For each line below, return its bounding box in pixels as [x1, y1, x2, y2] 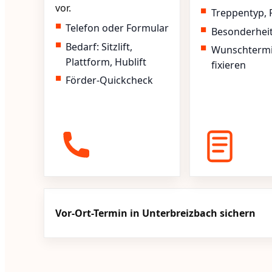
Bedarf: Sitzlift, [66, 39, 133, 53]
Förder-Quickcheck [66, 73, 154, 87]
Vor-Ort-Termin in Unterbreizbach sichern [55, 206, 256, 220]
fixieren [211, 58, 246, 72]
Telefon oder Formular [66, 21, 169, 35]
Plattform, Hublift [66, 55, 147, 69]
